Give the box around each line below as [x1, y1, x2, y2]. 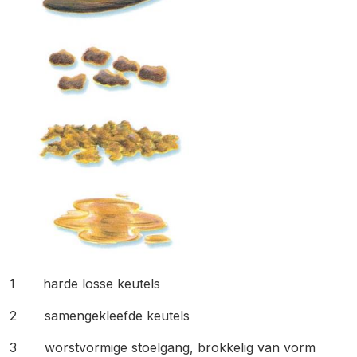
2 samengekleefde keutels [10, 308, 190, 324]
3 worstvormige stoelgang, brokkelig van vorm [10, 339, 316, 355]
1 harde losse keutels [10, 276, 160, 292]
